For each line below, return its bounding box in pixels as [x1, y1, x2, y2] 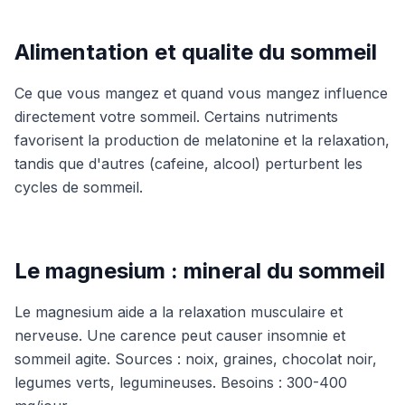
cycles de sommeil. [14, 178, 143, 196]
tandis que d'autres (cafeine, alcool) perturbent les [14, 155, 363, 173]
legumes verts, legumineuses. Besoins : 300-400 [14, 373, 347, 391]
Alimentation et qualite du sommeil [14, 39, 377, 65]
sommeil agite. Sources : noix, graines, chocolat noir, [14, 350, 377, 368]
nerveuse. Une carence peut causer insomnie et [14, 326, 345, 344]
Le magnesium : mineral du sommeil [14, 258, 385, 284]
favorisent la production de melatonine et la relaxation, [14, 131, 390, 149]
